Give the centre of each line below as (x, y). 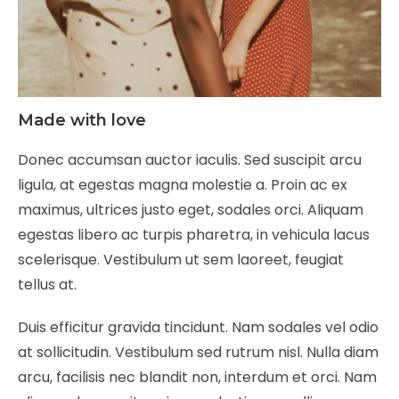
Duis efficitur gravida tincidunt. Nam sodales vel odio (198, 327)
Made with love (82, 120)
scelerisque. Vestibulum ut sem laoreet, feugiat (181, 259)
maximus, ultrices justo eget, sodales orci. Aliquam (191, 209)
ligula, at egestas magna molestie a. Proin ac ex (183, 184)
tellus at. (47, 284)
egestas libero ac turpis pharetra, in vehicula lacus (194, 234)
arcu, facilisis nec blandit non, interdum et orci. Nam (197, 377)
